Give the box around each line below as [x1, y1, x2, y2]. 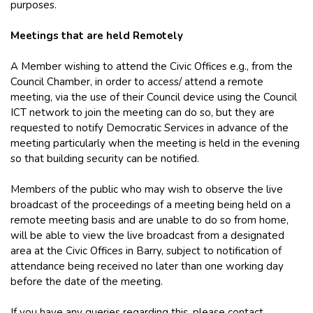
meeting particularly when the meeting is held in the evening [10, 136, 300, 150]
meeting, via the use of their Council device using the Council [10, 89, 297, 104]
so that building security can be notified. [10, 151, 199, 166]
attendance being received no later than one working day [10, 259, 284, 273]
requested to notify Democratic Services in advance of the [10, 120, 289, 135]
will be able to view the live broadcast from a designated [10, 228, 284, 242]
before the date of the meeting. [10, 274, 163, 289]
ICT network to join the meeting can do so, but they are [10, 105, 275, 119]
